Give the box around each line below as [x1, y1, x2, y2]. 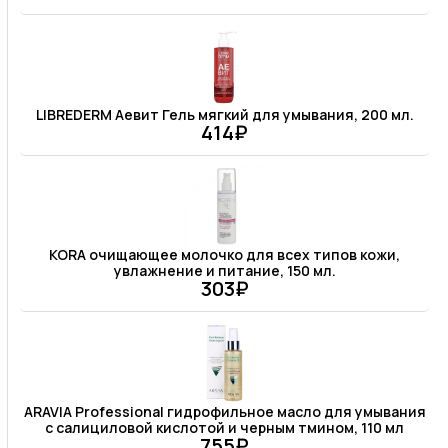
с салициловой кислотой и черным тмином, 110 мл [45, 417, 404, 437]
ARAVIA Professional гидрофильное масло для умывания [23, 401, 426, 421]
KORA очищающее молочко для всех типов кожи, [49, 245, 400, 265]
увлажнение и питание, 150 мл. [113, 261, 336, 281]
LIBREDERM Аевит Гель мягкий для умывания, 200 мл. [35, 104, 414, 124]
